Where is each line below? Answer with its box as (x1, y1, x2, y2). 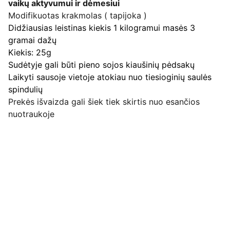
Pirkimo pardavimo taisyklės (31, 180, 156, 191)
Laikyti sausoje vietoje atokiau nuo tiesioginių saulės (8, 72, 212, 82)
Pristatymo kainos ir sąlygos (31, 202, 156, 213)
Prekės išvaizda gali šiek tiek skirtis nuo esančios (8, 97, 200, 107)
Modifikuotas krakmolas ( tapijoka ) (8, 10, 147, 21)
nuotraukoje (8, 109, 54, 119)
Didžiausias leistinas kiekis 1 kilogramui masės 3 (8, 23, 195, 33)
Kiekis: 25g (8, 47, 51, 57)
